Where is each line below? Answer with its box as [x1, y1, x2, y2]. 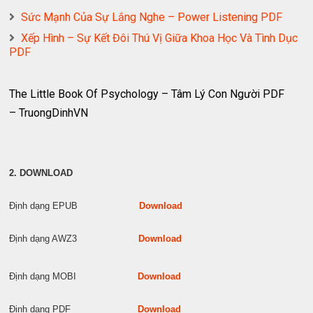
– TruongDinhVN [9, 106, 89, 119]
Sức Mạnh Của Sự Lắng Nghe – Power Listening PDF [21, 10, 283, 24]
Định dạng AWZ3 [9, 233, 139, 244]
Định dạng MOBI [9, 271, 138, 282]
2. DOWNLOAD [9, 168, 73, 178]
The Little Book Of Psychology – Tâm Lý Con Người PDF [9, 87, 285, 101]
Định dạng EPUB [9, 201, 140, 211]
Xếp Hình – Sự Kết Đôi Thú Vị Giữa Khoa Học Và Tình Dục [21, 31, 298, 45]
